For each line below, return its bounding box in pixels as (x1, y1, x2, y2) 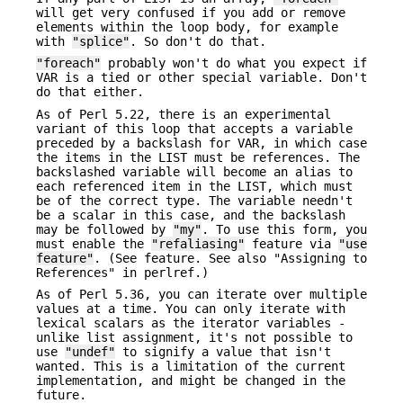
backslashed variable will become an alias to (36, 164, 353, 179)
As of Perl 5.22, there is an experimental (36, 106, 331, 121)
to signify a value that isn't (115, 344, 331, 359)
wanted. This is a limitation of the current (36, 358, 345, 373)
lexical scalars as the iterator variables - (36, 315, 345, 330)
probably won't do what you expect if (101, 56, 367, 71)
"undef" (65, 344, 115, 359)
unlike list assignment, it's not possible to (36, 329, 353, 345)
